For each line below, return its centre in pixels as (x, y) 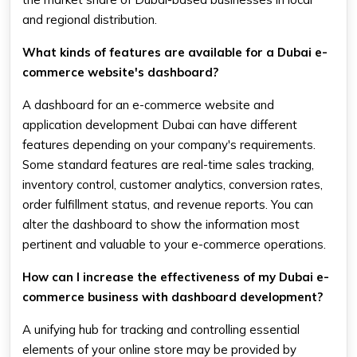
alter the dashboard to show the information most (161, 224)
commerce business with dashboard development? (173, 296)
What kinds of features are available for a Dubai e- (175, 52)
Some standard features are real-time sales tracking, (168, 164)
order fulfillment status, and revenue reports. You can (168, 204)
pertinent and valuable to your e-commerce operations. (174, 244)
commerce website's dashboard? (120, 72)
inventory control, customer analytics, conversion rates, (173, 184)
